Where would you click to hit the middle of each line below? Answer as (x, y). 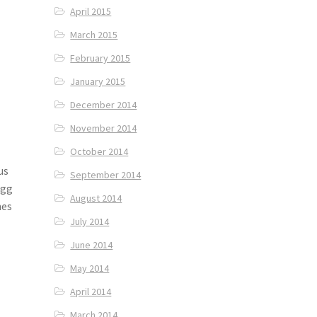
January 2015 (98, 82)
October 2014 (99, 152)
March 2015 (94, 35)
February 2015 (100, 58)
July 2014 (90, 222)
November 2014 (104, 128)
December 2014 (104, 105)
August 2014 (96, 198)
